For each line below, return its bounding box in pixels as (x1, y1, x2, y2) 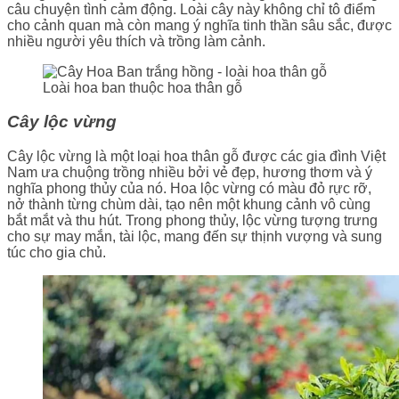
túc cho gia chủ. (7, 245, 106, 261)
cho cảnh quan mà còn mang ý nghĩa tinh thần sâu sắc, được (7, 17, 392, 33)
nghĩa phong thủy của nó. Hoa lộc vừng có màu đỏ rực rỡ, (7, 181, 371, 197)
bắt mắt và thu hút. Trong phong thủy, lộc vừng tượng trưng (7, 213, 378, 229)
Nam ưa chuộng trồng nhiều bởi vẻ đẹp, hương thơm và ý (7, 165, 372, 181)
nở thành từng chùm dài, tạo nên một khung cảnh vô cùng (7, 197, 370, 213)
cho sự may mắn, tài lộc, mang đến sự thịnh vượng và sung (7, 229, 382, 245)
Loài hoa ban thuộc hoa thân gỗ (43, 79, 242, 95)
